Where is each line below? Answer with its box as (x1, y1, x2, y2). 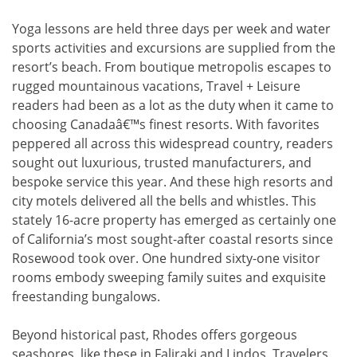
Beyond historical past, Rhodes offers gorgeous (12, 326, 297, 344)
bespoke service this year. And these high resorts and (12, 173, 333, 191)
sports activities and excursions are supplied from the (12, 39, 335, 57)
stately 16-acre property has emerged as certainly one (12, 211, 336, 229)
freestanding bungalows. (12, 288, 160, 306)
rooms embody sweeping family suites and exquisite (12, 269, 326, 287)
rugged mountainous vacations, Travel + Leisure (12, 77, 300, 96)
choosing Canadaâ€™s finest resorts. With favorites (12, 116, 320, 134)
